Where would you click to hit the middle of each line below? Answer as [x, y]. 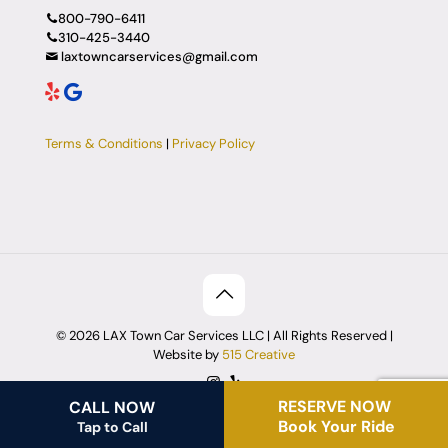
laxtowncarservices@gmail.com [158, 56]
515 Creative [258, 354]
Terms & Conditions [104, 143]
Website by [187, 354]
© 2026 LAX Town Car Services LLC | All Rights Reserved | [224, 335]
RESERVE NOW [334, 406]
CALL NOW [112, 407]
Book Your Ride [336, 426]
